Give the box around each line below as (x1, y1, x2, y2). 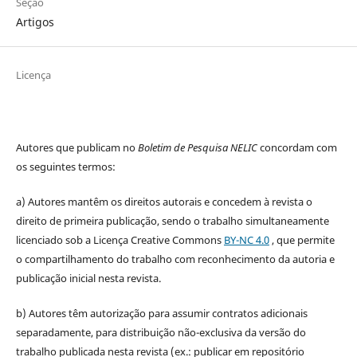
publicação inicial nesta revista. (15, 271, 161, 286)
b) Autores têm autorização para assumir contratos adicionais (15, 306, 308, 321)
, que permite (269, 233, 335, 248)
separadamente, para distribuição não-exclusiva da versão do (15, 325, 306, 340)
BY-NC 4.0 (223, 233, 269, 248)
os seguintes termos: (15, 159, 116, 175)
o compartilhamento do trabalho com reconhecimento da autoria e (15, 252, 335, 267)
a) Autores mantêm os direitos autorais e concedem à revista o (15, 194, 312, 210)
